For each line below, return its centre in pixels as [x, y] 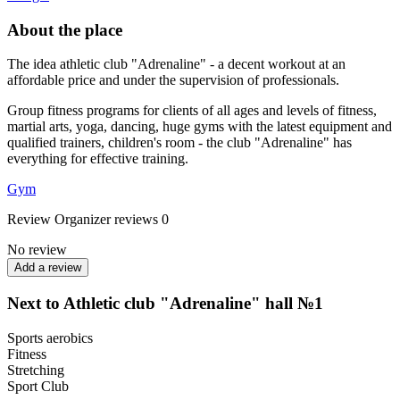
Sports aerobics [50, 337]
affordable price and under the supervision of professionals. [173, 80]
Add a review [48, 268]
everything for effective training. [98, 159]
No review [37, 250]
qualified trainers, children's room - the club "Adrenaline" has [179, 143]
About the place [65, 29]
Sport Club [38, 386]
